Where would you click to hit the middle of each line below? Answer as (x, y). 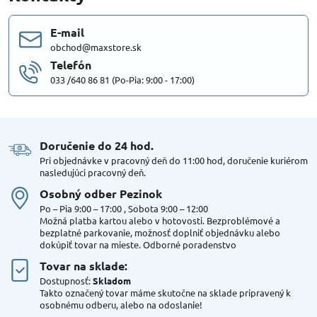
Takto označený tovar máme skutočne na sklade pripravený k (165, 293)
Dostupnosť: (66, 281)
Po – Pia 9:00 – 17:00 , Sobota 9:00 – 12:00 (124, 209)
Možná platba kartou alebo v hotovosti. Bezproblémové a (160, 221)
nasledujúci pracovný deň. (93, 173)
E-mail (67, 33)
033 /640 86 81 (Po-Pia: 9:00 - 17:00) (122, 80)
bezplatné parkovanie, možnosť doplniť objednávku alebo (160, 233)
